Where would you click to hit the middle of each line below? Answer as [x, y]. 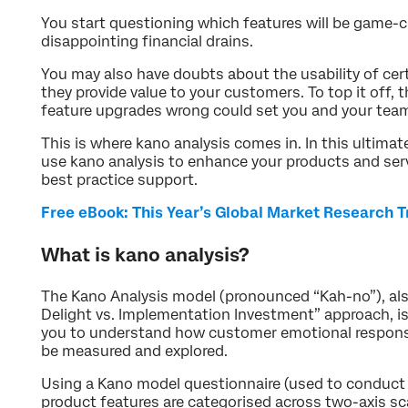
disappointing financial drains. [147, 42]
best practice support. [119, 180]
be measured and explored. [134, 352]
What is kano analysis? [145, 255]
